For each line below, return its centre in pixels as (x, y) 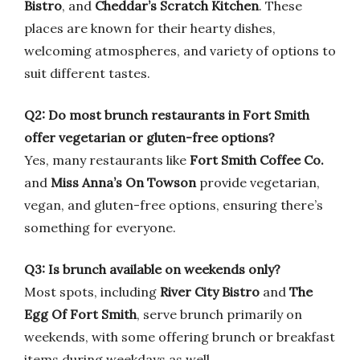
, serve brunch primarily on (219, 314)
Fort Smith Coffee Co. (257, 160)
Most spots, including (92, 292)
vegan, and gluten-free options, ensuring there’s (174, 205)
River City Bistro (210, 292)
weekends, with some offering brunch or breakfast (180, 337)
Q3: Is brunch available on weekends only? (152, 269)
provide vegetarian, (258, 182)
